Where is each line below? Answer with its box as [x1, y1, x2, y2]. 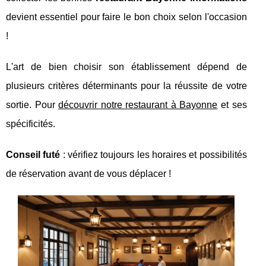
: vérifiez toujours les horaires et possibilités [60, 149, 247, 160]
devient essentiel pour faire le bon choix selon [6, 11, 205, 22]
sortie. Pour [6, 99, 59, 110]
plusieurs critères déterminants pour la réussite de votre [6, 80, 247, 91]
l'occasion [204, 11, 247, 22]
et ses [217, 99, 247, 110]
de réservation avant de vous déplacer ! [6, 168, 171, 179]
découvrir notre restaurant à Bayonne [58, 99, 218, 110]
